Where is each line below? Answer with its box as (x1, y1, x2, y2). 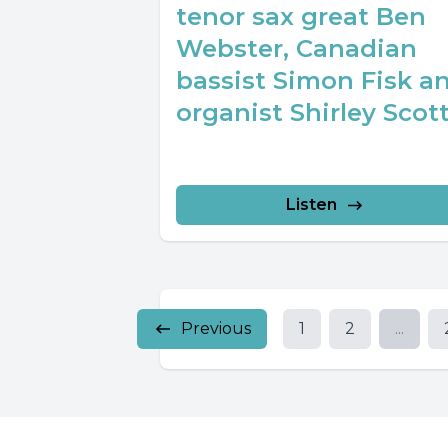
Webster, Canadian (176, 34, 417, 64)
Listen (285, 195, 337, 215)
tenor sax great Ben (176, 2, 426, 32)
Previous (180, 319, 251, 339)
